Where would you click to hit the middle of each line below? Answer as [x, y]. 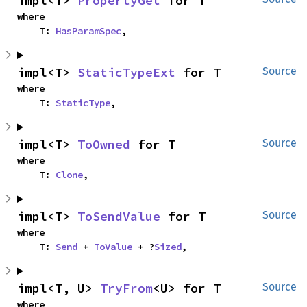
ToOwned [104, 144]
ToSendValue [119, 216]
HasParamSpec [88, 31]
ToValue [113, 247]
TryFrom [126, 288]
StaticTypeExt [126, 72]
